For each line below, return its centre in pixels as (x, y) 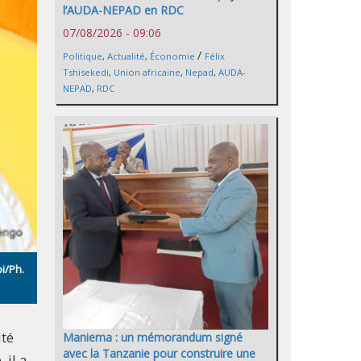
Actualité (126, 56)
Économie (172, 56)
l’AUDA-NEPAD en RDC (123, 10)
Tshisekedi (86, 73)
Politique (83, 56)
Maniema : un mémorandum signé (153, 338)
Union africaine (147, 73)
